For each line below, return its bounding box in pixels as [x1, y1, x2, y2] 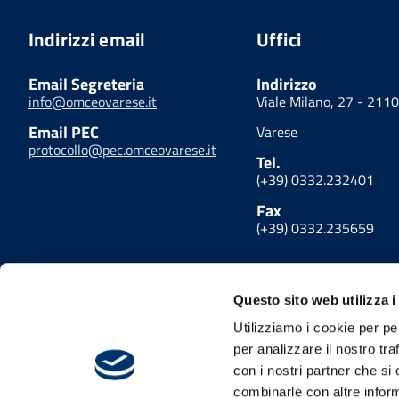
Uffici [256, 25, 301, 53]
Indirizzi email [28, 25, 146, 53]
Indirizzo [256, 72, 317, 96]
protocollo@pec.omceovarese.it [28, 139, 216, 160]
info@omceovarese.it [28, 91, 157, 112]
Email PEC [28, 120, 99, 144]
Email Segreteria [28, 72, 144, 96]
